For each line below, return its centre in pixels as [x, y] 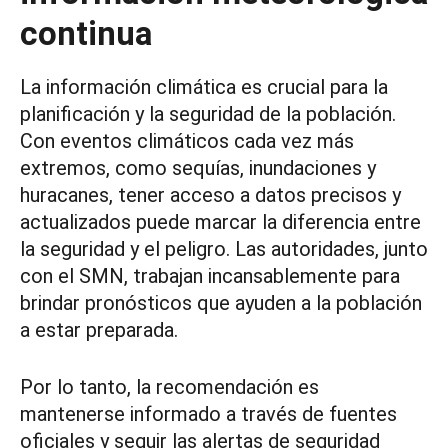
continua [86, 34]
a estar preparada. [99, 330]
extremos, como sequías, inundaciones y [198, 168]
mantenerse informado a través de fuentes [208, 414]
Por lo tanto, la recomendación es [169, 387]
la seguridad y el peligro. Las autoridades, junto [224, 249]
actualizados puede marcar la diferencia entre [220, 222]
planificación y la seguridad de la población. [208, 114]
